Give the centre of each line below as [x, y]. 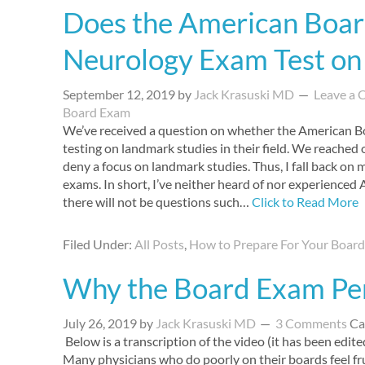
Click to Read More [305, 202]
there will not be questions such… [157, 202]
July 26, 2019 [100, 323]
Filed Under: [99, 244]
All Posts [159, 244]
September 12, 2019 [119, 94]
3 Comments [311, 323]
